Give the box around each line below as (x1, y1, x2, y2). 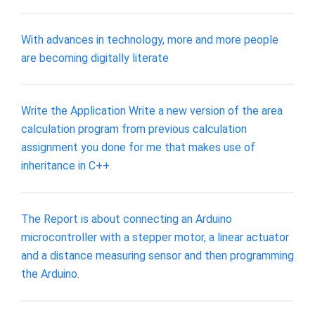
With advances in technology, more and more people (21, 32, 278, 46)
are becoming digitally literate (21, 51, 169, 65)
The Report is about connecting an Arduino (21, 212, 232, 226)
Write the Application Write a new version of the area (21, 104, 283, 118)
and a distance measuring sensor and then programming (21, 248, 294, 262)
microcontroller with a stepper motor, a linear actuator (21, 230, 289, 244)
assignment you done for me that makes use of (21, 141, 255, 155)
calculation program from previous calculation (21, 122, 247, 136)
